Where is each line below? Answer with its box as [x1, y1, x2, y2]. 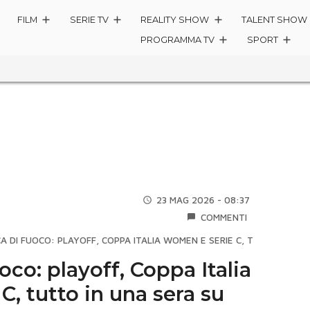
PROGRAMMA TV [140, 35, 215, 46]
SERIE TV [69, 15, 109, 25]
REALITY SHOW [140, 15, 210, 25]
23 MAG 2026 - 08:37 [156, 194, 250, 206]
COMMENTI [201, 211, 248, 223]
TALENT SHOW [241, 15, 308, 25]
